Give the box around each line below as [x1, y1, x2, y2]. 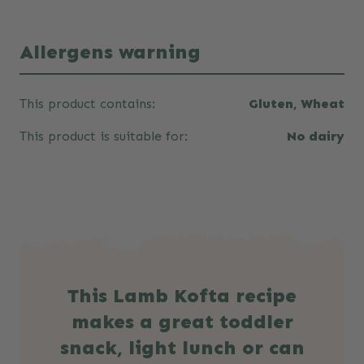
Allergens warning [19, 40, 201, 64]
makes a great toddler [71, 310, 293, 334]
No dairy [287, 128, 344, 145]
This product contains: [19, 96, 155, 112]
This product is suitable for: [19, 128, 188, 145]
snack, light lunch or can [59, 336, 305, 360]
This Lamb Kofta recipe [67, 284, 297, 308]
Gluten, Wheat [249, 96, 344, 112]
